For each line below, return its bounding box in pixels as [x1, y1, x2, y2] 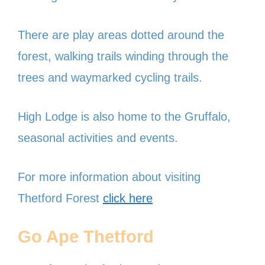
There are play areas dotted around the [18, 28, 224, 42]
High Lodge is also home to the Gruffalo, [18, 110, 231, 124]
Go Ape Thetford [18, 227, 154, 247]
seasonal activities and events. [18, 131, 178, 145]
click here [103, 192, 153, 205]
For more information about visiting [18, 170, 201, 184]
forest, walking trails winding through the [18, 50, 228, 63]
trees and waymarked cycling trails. [18, 71, 202, 85]
